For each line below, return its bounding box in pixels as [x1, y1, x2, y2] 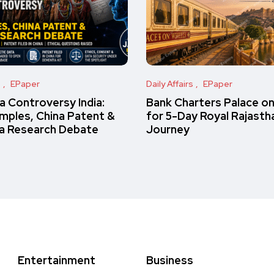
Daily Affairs [146, 78, 193, 89]
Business [146, 253, 193, 267]
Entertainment [18, 253, 95, 267]
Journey [146, 122, 190, 136]
